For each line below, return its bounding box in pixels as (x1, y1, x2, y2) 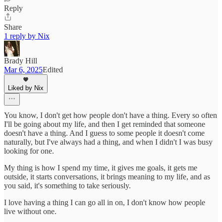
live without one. (4, 207, 56, 216)
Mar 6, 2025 (4, 65, 43, 74)
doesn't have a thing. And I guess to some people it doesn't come (4, 128, 205, 137)
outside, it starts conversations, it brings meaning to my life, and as (4, 172, 210, 181)
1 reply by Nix (4, 31, 50, 40)
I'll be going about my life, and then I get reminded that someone (4, 119, 205, 128)
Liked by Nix (8, 84, 44, 92)
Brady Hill (4, 56, 37, 65)
